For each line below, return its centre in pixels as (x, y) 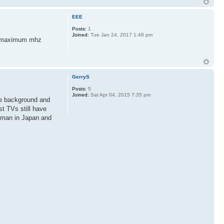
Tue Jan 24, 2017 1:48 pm (120, 35)
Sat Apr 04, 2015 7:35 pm (119, 95)
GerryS (80, 77)
